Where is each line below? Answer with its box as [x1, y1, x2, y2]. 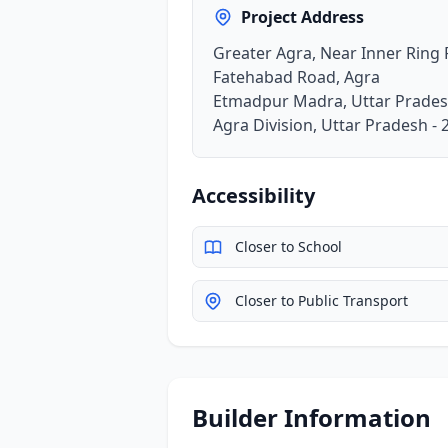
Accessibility [192, 182, 315, 210]
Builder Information [192, 401, 431, 435]
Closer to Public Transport [235, 291, 408, 311]
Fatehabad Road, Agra [213, 66, 380, 89]
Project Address [241, 6, 364, 29]
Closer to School [235, 237, 342, 257]
